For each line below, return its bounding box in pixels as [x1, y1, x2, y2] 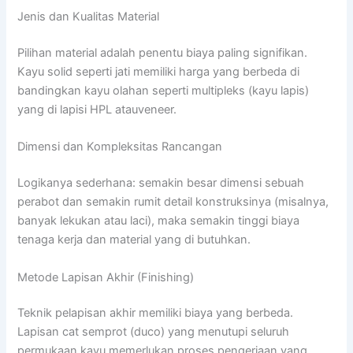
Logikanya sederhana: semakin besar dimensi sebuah [17, 176, 305, 191]
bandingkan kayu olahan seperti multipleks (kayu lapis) [17, 84, 310, 98]
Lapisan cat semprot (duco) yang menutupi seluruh [17, 325, 290, 340]
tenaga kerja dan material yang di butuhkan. [17, 232, 251, 247]
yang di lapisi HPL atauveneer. [17, 102, 177, 117]
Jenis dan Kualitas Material [17, 9, 160, 24]
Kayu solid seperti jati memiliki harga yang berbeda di [17, 65, 300, 80]
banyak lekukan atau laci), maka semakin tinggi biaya [17, 214, 300, 229]
